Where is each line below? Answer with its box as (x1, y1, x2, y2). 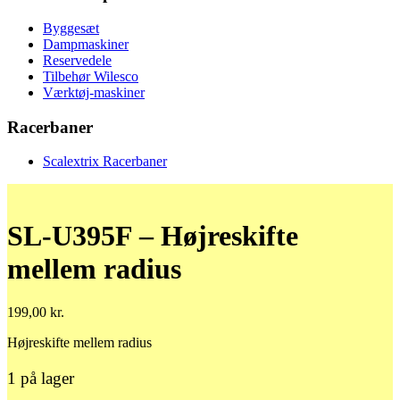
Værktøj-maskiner (43, 85, 145, 100)
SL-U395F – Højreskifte (7, 219, 298, 252)
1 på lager (7, 368, 74, 387)
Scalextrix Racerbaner (43, 154, 167, 170)
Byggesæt (43, 21, 99, 36)
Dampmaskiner (43, 37, 129, 52)
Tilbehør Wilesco (43, 69, 138, 84)
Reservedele (43, 53, 112, 68)
